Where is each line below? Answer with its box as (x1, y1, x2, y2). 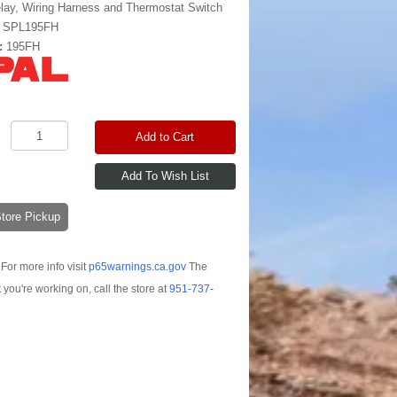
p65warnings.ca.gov (88, 260, 186, 273)
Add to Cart (136, 130, 195, 144)
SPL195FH (3, 20, 59, 34)
